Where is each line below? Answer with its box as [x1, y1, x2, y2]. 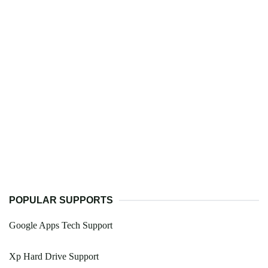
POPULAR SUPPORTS [9, 195, 113, 206]
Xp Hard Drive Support [9, 251, 99, 262]
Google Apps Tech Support [9, 220, 112, 231]
